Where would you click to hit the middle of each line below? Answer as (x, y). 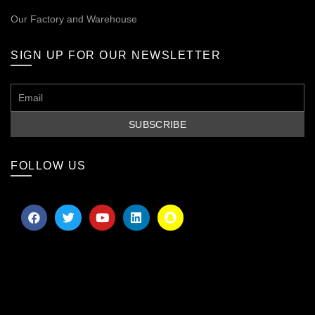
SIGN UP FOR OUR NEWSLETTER (116, 55)
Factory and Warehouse (82, 19)
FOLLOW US (49, 165)
